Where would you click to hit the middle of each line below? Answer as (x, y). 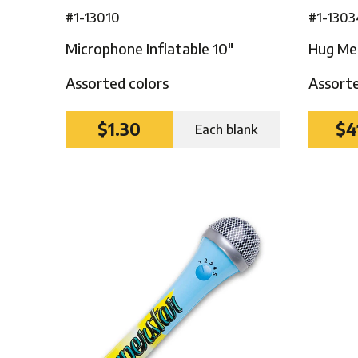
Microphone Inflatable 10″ (150, 48)
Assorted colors (117, 82)
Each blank (227, 129)
